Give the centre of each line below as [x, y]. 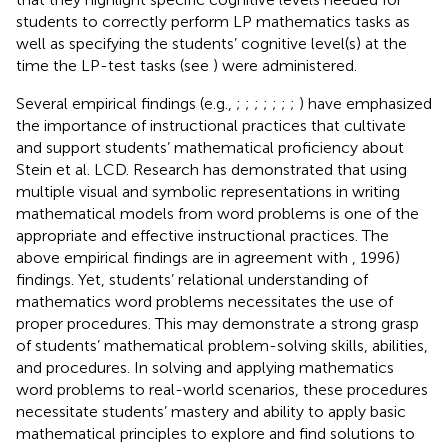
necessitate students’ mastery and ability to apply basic [211, 411]
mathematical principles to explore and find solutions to [215, 433]
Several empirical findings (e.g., [126, 103]
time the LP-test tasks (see [114, 65]
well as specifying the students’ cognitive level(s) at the [211, 43]
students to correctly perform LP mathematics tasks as [213, 21]
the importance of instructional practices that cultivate [211, 125]
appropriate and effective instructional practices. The [202, 235]
